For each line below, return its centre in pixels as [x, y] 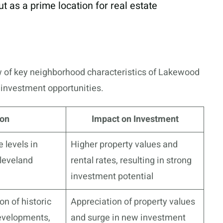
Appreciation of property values [133, 202]
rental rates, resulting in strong [131, 161]
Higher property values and [124, 145]
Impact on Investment [135, 119]
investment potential [112, 177]
